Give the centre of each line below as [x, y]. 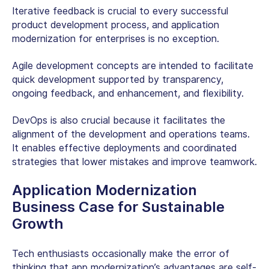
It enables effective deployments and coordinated [124, 148]
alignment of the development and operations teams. [131, 134]
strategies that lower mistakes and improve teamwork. [134, 162]
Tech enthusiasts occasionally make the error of [121, 254]
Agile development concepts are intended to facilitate [133, 66]
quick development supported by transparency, [118, 80]
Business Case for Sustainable [118, 207]
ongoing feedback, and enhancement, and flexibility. [128, 94]
